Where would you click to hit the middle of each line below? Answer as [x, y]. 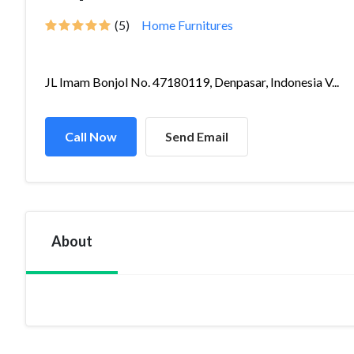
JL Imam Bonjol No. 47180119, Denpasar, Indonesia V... [192, 82]
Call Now [91, 136]
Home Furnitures [187, 25]
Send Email [197, 136]
